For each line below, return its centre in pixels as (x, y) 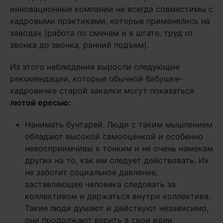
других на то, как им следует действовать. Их (117, 160)
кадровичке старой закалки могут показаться (102, 91)
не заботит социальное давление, (91, 172)
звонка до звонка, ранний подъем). (79, 45)
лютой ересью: (40, 103)
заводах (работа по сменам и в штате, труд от (102, 33)
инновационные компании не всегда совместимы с (111, 9)
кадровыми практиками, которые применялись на (110, 21)
